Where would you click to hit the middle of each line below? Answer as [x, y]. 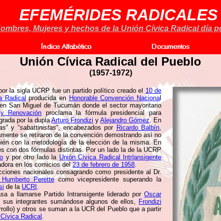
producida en [47, 98]
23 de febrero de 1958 [104, 165]
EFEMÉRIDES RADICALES [118, 15]
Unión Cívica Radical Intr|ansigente [110, 157]
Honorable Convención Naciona [114, 98]
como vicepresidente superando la [108, 179]
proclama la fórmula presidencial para [102, 113]
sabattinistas [38, 128]
